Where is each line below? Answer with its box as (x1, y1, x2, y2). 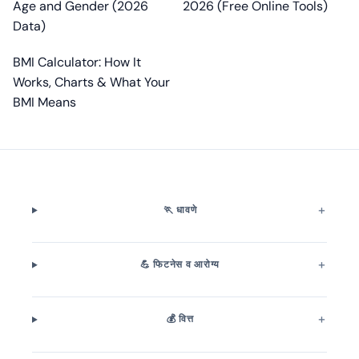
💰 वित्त (166, 313, 194, 326)
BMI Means (13, 93, 76, 111)
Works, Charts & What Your (13, 73, 170, 91)
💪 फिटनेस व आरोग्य (139, 258, 220, 272)
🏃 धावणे (163, 204, 197, 217)
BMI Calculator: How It (13, 53, 141, 71)
